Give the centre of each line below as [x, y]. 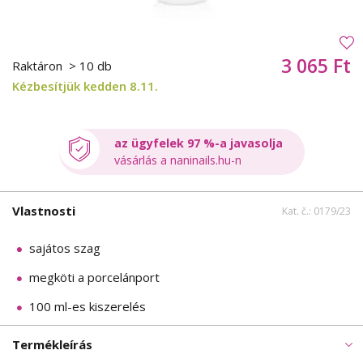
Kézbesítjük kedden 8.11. [85, 86]
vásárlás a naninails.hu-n [177, 160]
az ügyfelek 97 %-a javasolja [198, 143]
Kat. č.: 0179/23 [316, 211]
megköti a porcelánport [94, 277]
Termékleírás [52, 344]
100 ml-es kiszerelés [88, 306]
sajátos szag [65, 248]
